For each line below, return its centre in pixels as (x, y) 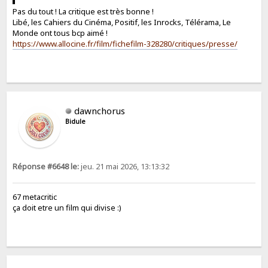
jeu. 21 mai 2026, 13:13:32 (124, 166)
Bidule (76, 121)
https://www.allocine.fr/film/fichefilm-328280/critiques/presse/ (125, 43)
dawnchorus (100, 110)
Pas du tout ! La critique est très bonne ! (83, 11)
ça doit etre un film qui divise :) (67, 207)
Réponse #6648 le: (46, 166)
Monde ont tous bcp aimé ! (60, 33)
